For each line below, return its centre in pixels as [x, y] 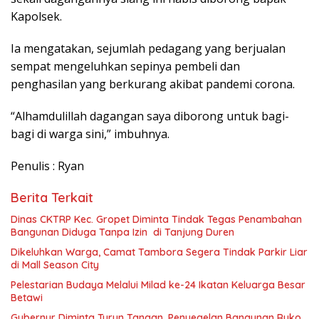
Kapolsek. [36, 16]
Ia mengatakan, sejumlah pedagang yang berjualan [148, 48]
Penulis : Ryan [47, 166]
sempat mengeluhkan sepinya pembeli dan [125, 66]
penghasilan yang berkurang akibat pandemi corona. [153, 84]
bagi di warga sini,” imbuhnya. [90, 134]
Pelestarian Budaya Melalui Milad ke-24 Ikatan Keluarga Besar [158, 285]
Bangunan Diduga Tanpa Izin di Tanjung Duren [122, 232]
